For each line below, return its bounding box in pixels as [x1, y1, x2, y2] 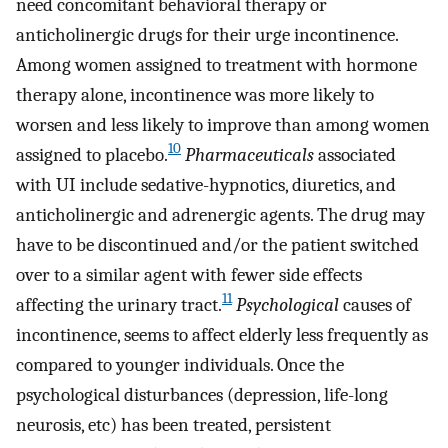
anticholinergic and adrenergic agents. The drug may [16, 203, 425, 226]
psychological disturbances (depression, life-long [16, 383, 388, 406]
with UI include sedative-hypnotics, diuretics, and [16, 173, 396, 196]
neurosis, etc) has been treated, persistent [16, 413, 331, 436]
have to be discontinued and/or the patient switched [16, 233, 419, 256]
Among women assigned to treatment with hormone [16, 53, 417, 76]
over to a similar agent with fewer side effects [16, 263, 362, 286]
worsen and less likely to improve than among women [16, 113, 430, 136]
